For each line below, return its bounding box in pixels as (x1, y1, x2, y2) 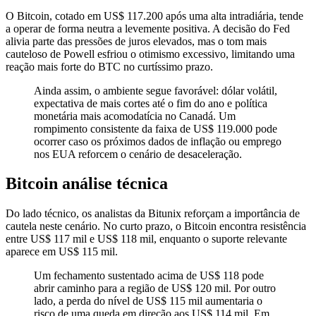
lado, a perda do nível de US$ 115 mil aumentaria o (34, 295, 262, 308)
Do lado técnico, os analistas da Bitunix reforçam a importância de (6, 207, 300, 220)
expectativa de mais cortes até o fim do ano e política (34, 97, 267, 109)
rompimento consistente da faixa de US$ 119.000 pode (34, 122, 277, 135)
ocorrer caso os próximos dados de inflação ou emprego (34, 135, 281, 147)
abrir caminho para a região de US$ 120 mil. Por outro (34, 282, 276, 295)
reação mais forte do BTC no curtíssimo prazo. (6, 60, 213, 73)
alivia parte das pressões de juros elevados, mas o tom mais (6, 35, 267, 47)
